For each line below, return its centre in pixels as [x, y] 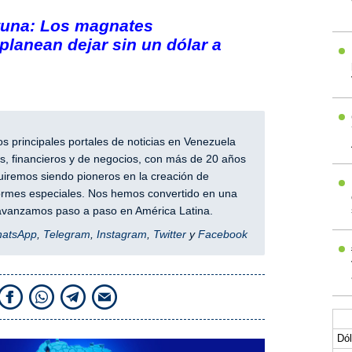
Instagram [121, 235]
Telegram [66, 235]
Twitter [169, 235]
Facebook [222, 235]
